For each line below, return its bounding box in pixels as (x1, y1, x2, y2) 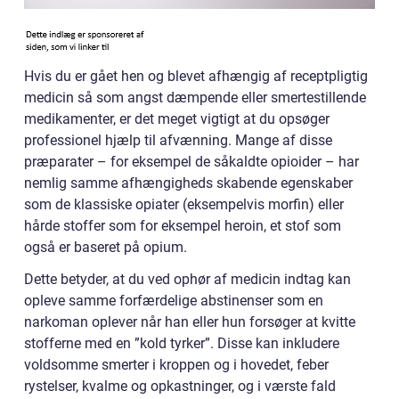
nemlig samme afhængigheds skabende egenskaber (24, 174, 353, 191)
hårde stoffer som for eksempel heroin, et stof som (24, 216, 341, 234)
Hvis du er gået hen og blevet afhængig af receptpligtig (24, 67, 368, 85)
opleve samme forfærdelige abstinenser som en (24, 291, 323, 309)
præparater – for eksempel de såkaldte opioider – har (24, 152, 359, 170)
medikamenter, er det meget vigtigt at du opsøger (24, 110, 330, 127)
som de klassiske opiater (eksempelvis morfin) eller (24, 195, 344, 213)
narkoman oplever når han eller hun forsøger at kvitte (24, 313, 355, 330)
